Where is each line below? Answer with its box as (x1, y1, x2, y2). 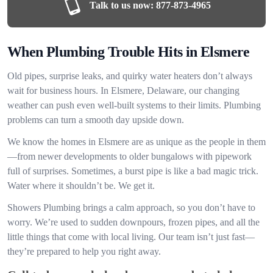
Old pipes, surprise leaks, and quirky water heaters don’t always (7, 71, 252, 81)
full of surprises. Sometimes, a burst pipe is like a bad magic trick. (7, 166, 258, 176)
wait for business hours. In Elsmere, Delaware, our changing (7, 85, 239, 96)
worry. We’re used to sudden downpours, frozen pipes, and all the (7, 217, 260, 227)
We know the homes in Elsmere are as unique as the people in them (7, 136, 266, 147)
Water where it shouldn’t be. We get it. (7, 180, 155, 191)
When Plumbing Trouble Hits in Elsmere (7, 44, 250, 60)
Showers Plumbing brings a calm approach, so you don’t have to (7, 202, 255, 213)
